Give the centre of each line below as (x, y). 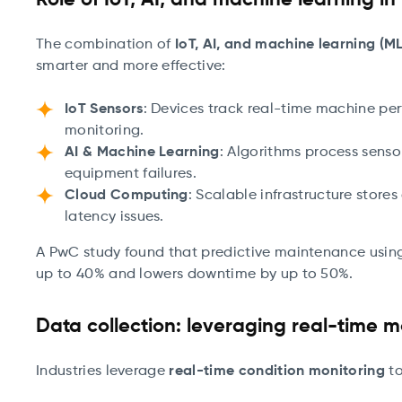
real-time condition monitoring (277, 371)
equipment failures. (131, 174)
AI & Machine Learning (142, 153)
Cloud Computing (127, 196)
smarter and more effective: (131, 66)
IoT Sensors (104, 109)
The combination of (106, 45)
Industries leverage (103, 371)
